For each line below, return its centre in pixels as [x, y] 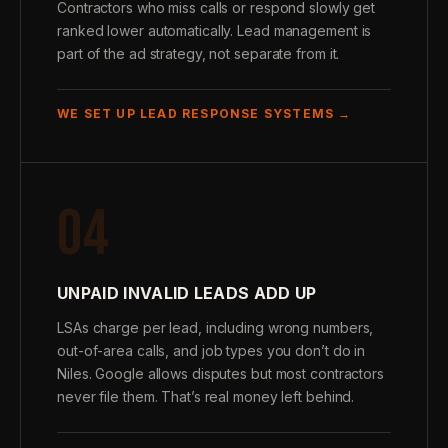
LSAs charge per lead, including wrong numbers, [215, 327]
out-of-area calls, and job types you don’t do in [211, 350]
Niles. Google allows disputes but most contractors [220, 373]
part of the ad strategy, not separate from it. [198, 53]
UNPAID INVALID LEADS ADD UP [187, 293]
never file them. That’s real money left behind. [206, 396]
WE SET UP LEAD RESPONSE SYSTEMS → [204, 113]
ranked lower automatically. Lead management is [214, 30]
